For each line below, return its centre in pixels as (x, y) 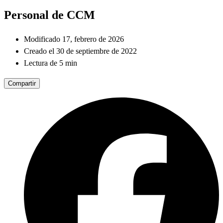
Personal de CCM (50, 15)
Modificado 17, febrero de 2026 (74, 39)
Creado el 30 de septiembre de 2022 (80, 51)
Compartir (22, 84)
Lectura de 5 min (51, 63)
